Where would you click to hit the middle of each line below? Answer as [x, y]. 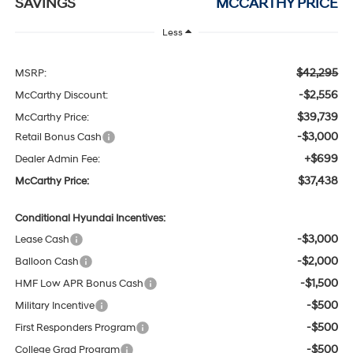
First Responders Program [75, 328]
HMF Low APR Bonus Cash [79, 284]
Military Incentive [54, 306]
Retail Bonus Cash [58, 137]
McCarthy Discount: [61, 96]
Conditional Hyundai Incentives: [90, 219]
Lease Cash [42, 240]
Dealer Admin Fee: [57, 160]
